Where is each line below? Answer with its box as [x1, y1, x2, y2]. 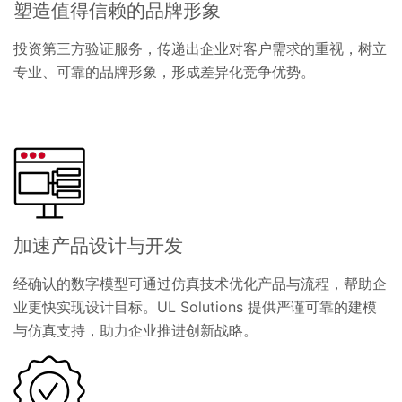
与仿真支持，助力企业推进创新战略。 [13, 320, 258, 339]
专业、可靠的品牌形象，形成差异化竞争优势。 [13, 62, 315, 81]
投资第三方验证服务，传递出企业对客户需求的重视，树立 [13, 39, 387, 57]
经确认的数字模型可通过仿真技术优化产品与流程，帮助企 [13, 274, 387, 293]
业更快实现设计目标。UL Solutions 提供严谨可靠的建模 [13, 297, 377, 316]
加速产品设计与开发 [13, 233, 183, 257]
